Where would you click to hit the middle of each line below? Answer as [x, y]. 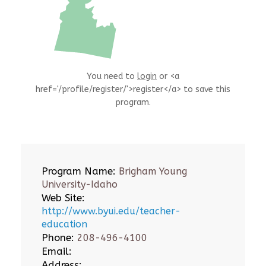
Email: [57, 251]
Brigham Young [151, 171]
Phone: [58, 237]
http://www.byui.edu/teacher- [111, 211]
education [64, 224]
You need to [112, 76]
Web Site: [63, 198]
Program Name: [79, 171]
